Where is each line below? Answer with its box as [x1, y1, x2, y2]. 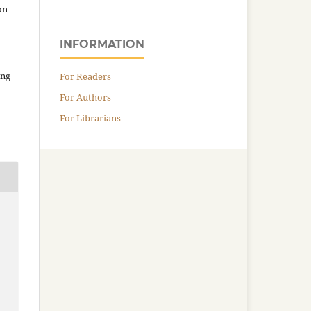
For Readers [60, 69, 111, 83]
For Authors [60, 90, 111, 103]
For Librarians [60, 111, 121, 124]
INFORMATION [60, 37, 144, 51]
